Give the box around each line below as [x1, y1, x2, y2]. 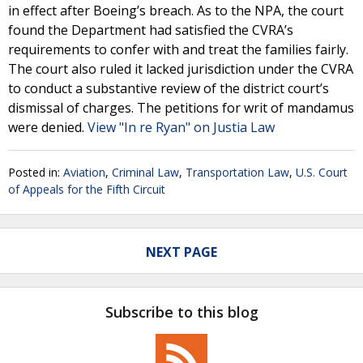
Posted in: [8, 164, 63, 180]
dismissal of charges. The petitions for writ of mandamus [8, 99, 354, 117]
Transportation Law [186, 164, 289, 180]
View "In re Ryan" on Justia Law [88, 118, 275, 136]
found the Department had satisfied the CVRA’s [8, 21, 293, 39]
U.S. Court [296, 164, 348, 180]
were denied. [8, 118, 88, 136]
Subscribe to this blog [105, 301, 258, 322]
